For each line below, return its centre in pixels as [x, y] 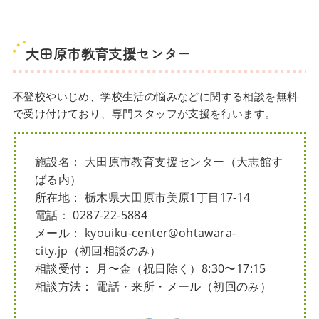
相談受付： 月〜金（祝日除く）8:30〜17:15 [150, 269]
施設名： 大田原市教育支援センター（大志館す [159, 162]
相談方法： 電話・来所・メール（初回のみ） [153, 287]
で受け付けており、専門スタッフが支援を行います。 [144, 114]
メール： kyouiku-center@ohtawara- [135, 233]
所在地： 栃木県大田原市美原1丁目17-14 [142, 198]
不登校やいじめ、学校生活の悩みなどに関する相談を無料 [155, 96]
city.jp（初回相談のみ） [98, 251]
